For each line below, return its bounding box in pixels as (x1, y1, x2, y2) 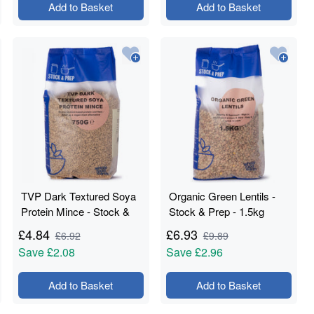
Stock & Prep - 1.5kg (168, 204, 264, 219)
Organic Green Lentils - (168, 189, 275, 203)
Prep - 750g (20, 219, 74, 234)
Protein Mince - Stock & (20, 204, 130, 219)
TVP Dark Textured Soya (20, 189, 136, 203)
